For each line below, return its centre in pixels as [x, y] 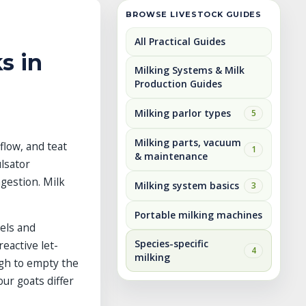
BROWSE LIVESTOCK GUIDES [194, 14]
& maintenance [171, 156]
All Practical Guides [180, 41]
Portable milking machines [198, 215]
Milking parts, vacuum [188, 142]
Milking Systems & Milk [190, 70]
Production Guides [178, 84]
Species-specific [171, 244]
